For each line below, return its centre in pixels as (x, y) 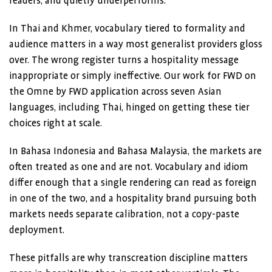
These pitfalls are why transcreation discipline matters (128, 258)
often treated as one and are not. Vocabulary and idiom (129, 167)
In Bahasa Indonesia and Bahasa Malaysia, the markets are (135, 151)
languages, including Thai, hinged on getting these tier (129, 107)
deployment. (37, 230)
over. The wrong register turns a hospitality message (124, 60)
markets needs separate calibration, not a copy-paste (124, 214)
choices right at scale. (56, 123)
